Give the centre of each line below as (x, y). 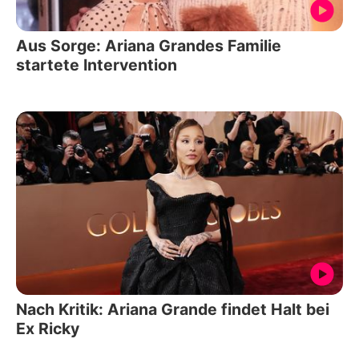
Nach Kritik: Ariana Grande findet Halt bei (173, 310)
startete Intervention (97, 65)
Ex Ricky (48, 329)
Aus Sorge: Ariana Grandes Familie (149, 45)
